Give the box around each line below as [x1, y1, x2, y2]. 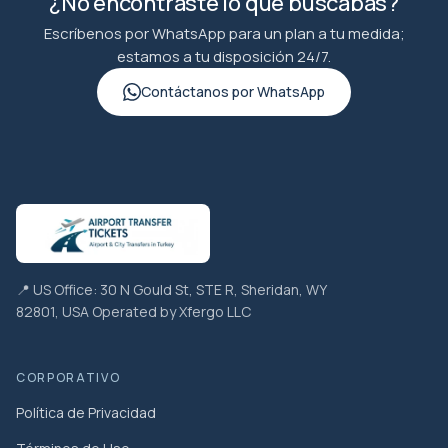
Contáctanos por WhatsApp [141, 82, 325, 101]
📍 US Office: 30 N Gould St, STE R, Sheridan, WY [16, 279, 326, 299]
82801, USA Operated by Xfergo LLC [16, 301, 251, 321]
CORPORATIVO [16, 368, 121, 386]
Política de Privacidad [16, 402, 156, 422]
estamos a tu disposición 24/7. [117, 46, 331, 67]
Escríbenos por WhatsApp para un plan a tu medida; [43, 23, 405, 44]
